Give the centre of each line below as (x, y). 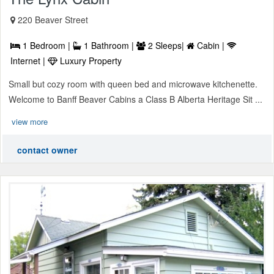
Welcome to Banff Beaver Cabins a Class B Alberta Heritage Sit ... (135, 99)
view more (30, 122)
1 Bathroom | (109, 46)
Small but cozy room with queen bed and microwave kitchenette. (133, 84)
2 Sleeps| (166, 46)
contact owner (47, 150)
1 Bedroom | (46, 46)
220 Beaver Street (53, 20)
